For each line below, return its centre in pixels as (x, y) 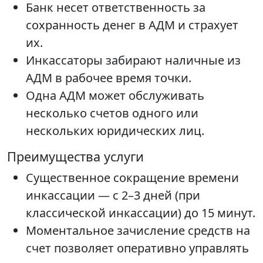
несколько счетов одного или (112, 113)
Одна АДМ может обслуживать (115, 96)
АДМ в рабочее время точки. (109, 78)
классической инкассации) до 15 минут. (141, 213)
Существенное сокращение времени (132, 178)
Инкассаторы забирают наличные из (133, 60)
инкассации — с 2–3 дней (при (113, 195)
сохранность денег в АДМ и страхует (132, 25)
